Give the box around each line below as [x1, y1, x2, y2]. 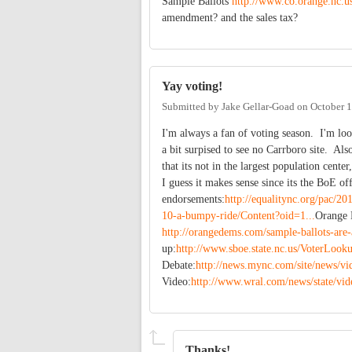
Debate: [162, 258, 196, 271]
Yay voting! [162, 79, 222, 94]
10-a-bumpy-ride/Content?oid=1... [162, 209, 315, 222]
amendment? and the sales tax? [162, 12, 304, 24]
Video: [162, 275, 191, 288]
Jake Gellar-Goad [222, 101, 295, 112]
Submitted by [162, 101, 222, 112]
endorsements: [162, 192, 225, 205]
